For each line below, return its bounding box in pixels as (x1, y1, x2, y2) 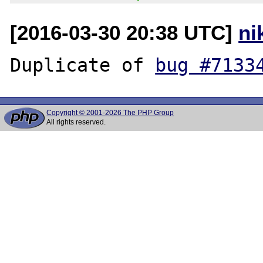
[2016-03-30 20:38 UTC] (10, 21, 239, 44)
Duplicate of (10, 54, 156, 76)
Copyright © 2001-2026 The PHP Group (46, 109, 174, 117)
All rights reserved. (46, 118, 106, 126)
